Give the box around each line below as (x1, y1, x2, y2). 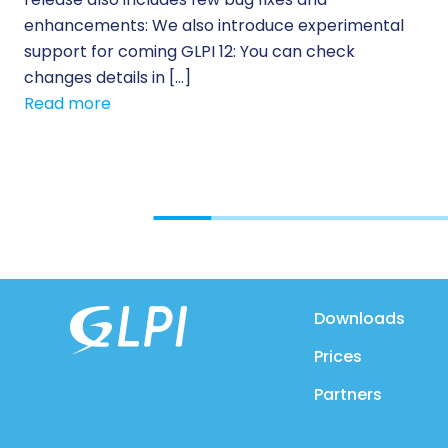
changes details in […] (24, 65, 191, 89)
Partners (314, 382, 383, 406)
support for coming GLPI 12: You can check (24, 39, 355, 63)
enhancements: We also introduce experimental (24, 13, 404, 37)
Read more (24, 91, 111, 115)
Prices (314, 344, 363, 368)
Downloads (314, 306, 406, 330)
